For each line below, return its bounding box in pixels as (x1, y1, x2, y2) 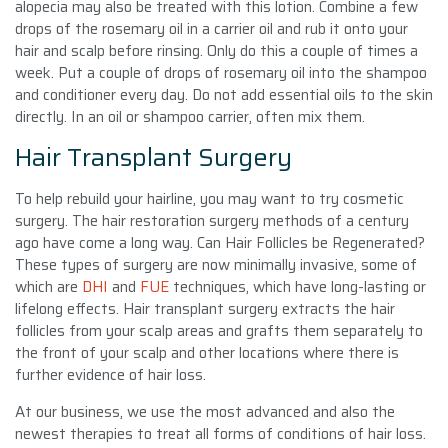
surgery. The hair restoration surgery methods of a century (15, 208, 409, 233)
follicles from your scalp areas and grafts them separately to (15, 318, 423, 343)
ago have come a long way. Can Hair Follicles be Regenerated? (15, 230, 425, 255)
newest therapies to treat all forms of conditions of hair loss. (15, 421, 426, 446)
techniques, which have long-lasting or (169, 274, 426, 299)
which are (15, 274, 82, 299)
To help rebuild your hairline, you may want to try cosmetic (15, 186, 404, 211)
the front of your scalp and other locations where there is (15, 340, 399, 365)
